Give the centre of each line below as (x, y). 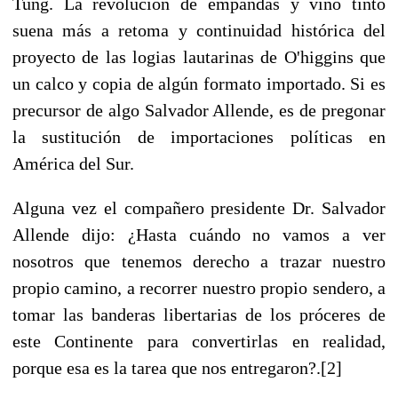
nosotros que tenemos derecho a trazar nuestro (199, 261)
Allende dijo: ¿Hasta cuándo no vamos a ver (199, 234)
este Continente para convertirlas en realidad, (199, 341)
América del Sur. (73, 163)
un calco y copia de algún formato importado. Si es (199, 83)
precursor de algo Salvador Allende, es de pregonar (199, 110)
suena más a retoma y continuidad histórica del (199, 30)
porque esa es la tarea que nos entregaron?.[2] (177, 367)
